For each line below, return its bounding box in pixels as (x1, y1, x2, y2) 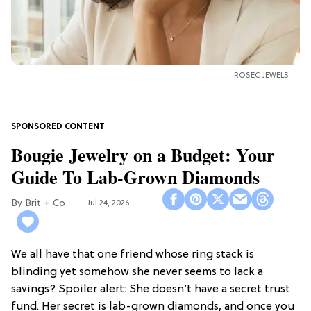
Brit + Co (25, 198, 65, 209)
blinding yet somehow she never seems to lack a (11, 266, 263, 279)
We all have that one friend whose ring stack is (11, 249, 254, 262)
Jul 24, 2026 (87, 198, 129, 208)
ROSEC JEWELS (234, 72, 289, 81)
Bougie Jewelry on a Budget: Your (11, 142, 275, 169)
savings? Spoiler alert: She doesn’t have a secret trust (11, 283, 290, 296)
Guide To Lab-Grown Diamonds (11, 164, 260, 191)
